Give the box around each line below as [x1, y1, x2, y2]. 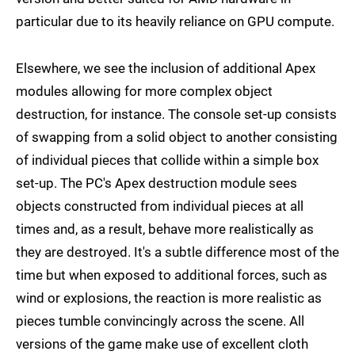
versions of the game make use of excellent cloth [16, 336, 308, 353]
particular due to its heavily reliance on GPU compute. [16, 13, 334, 30]
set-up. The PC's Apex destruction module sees [16, 175, 297, 192]
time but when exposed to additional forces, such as [16, 267, 327, 284]
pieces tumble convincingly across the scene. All [16, 313, 304, 330]
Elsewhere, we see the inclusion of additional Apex [16, 60, 315, 77]
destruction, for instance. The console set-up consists [16, 106, 337, 123]
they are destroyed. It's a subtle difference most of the [16, 244, 339, 261]
